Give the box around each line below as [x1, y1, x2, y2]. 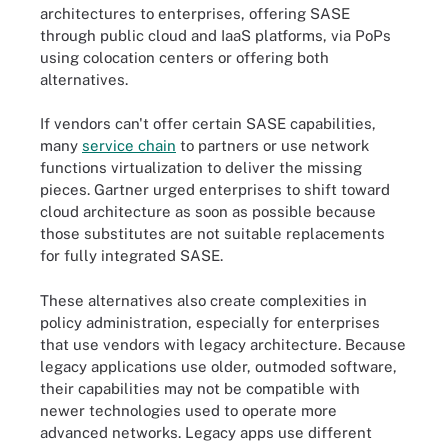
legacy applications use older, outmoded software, [40, 357, 397, 375]
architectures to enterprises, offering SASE [40, 4, 350, 22]
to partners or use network [176, 137, 369, 154]
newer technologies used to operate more [40, 401, 337, 419]
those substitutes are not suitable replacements [40, 225, 385, 242]
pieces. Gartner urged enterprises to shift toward [40, 181, 390, 198]
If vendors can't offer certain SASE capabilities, [40, 115, 376, 132]
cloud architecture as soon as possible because [40, 203, 376, 220]
